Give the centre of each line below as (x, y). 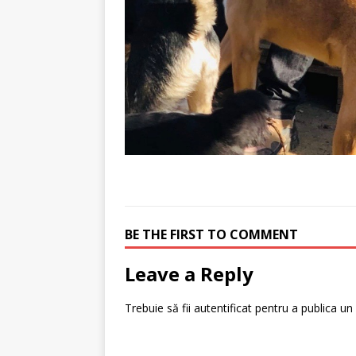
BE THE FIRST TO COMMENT (211, 234)
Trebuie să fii (159, 308)
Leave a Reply (189, 274)
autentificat (223, 308)
